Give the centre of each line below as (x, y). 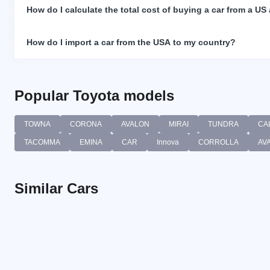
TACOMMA (42, 143)
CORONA (86, 124)
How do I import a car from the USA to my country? (131, 42)
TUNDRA (223, 124)
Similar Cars (56, 189)
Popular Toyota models (94, 96)
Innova (168, 143)
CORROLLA (218, 143)
